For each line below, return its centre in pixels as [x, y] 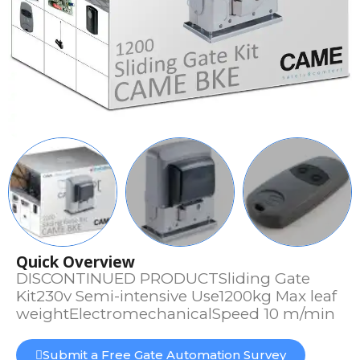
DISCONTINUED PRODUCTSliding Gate [163, 278]
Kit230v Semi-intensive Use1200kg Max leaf [176, 296]
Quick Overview [76, 262]
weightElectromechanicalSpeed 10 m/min [176, 314]
